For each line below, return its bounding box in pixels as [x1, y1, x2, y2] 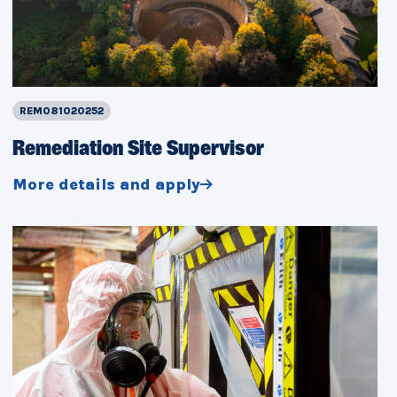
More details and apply [12, 175, 200, 195]
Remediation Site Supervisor [12, 139, 264, 161]
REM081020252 [19, 105, 104, 118]
